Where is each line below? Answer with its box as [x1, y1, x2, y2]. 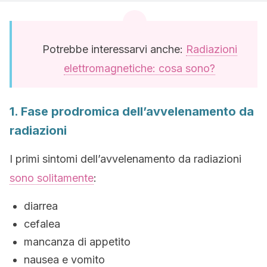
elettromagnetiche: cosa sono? [64, 62, 215, 74]
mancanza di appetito [24, 235, 131, 248]
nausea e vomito [24, 253, 105, 266]
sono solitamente [10, 172, 94, 184]
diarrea [24, 200, 58, 212]
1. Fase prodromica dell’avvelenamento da [10, 104, 254, 119]
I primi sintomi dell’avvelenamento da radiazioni [10, 153, 241, 165]
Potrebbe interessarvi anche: [42, 43, 186, 55]
